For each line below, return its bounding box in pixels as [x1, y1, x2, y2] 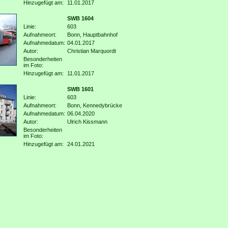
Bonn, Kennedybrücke [67, 102, 122, 108]
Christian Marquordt [67, 48, 116, 54]
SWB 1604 [67, 15, 94, 21]
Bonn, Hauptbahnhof [67, 32, 118, 38]
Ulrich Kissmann [67, 119, 107, 125]
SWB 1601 [67, 86, 94, 92]
